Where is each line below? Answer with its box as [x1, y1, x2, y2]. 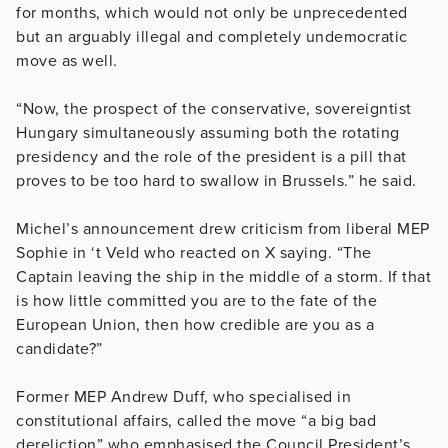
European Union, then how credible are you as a [16, 314, 374, 335]
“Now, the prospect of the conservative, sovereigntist [16, 98, 412, 119]
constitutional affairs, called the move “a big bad [16, 410, 376, 431]
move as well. [16, 50, 118, 71]
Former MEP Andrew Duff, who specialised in [16, 386, 351, 407]
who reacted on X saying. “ [139, 242, 343, 263]
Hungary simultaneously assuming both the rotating [16, 122, 400, 143]
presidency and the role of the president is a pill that [16, 146, 407, 167]
